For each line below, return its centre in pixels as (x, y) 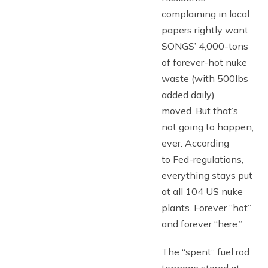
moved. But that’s (200, 111)
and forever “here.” (202, 224)
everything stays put (207, 175)
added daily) (188, 95)
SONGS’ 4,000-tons (205, 46)
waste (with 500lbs (205, 78)
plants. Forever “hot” (206, 208)
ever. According (195, 143)
